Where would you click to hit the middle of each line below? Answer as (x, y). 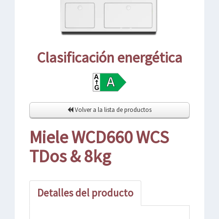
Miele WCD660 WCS (99, 137)
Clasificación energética (109, 57)
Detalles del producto (85, 193)
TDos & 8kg (70, 156)
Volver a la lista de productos (112, 110)
